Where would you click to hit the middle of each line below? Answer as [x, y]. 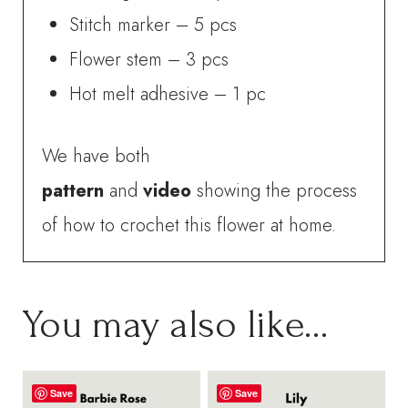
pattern [73, 190]
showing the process [277, 190]
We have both [97, 156]
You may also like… [176, 324]
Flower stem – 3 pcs [149, 59]
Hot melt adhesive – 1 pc [168, 94]
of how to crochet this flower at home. [189, 225]
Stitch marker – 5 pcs [153, 25]
